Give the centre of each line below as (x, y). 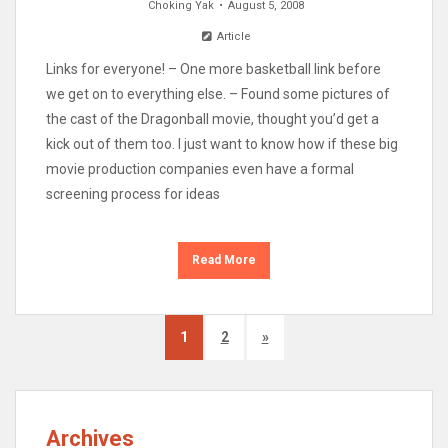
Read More (224, 259)
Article (232, 36)
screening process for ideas (133, 193)
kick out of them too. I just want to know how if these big (222, 143)
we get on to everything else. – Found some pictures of (218, 93)
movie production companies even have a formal (200, 168)
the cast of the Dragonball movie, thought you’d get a (212, 118)
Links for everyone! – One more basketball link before (213, 68)
